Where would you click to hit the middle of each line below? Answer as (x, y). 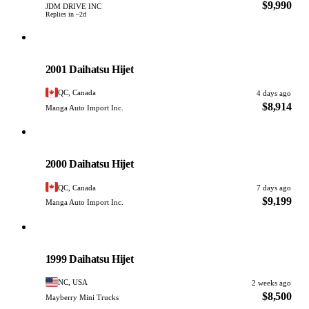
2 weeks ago (272, 282)
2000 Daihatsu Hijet (89, 164)
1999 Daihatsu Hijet (89, 259)
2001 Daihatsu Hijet (89, 69)
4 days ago (274, 93)
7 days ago (274, 188)
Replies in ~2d (66, 14)
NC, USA (73, 282)
